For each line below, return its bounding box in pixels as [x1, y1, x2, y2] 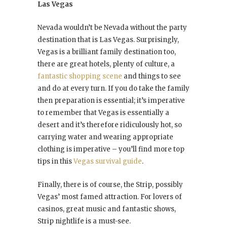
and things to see [122, 71, 181, 81]
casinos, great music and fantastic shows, [37, 204, 176, 213]
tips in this [37, 157, 73, 166]
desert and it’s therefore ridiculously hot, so [37, 120, 182, 129]
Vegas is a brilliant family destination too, [37, 47, 176, 56]
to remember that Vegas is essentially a [37, 108, 169, 117]
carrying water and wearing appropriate [37, 132, 173, 141]
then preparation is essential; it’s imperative [37, 96, 185, 105]
